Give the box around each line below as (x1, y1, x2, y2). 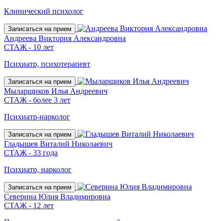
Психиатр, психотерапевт (4, 59, 90, 68)
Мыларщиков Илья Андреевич (4, 86, 108, 95)
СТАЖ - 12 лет (4, 201, 54, 210)
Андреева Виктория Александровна (4, 34, 126, 42)
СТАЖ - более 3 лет (4, 95, 71, 104)
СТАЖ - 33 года (4, 148, 58, 157)
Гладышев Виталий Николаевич (4, 139, 112, 148)
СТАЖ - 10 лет (4, 42, 54, 51)
